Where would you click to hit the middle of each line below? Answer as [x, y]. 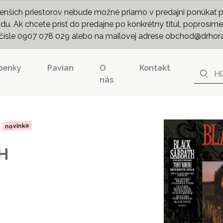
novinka [17, 126]
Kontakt [155, 68]
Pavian [61, 68]
